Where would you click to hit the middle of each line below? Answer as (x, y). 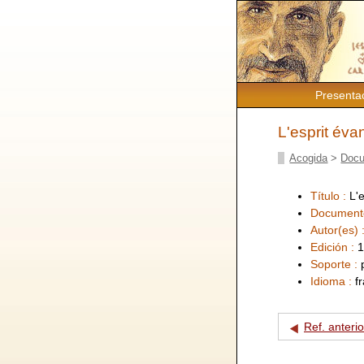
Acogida (309, 158)
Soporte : (336, 264)
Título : (330, 195)
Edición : (334, 247)
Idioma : (333, 281)
